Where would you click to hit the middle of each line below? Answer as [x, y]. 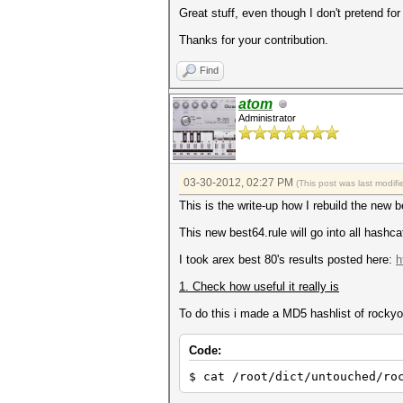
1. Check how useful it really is [259, 287]
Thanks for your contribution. [254, 40]
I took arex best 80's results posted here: [287, 260]
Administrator [267, 118]
